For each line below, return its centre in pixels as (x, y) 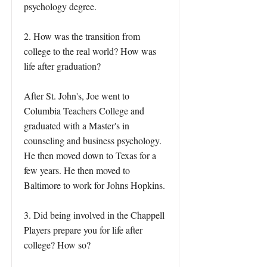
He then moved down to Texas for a (90, 155)
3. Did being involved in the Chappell (94, 215)
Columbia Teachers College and (84, 111)
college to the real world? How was (90, 51)
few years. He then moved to (77, 170)
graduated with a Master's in (77, 125)
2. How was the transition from (82, 36)
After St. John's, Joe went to (77, 96)
